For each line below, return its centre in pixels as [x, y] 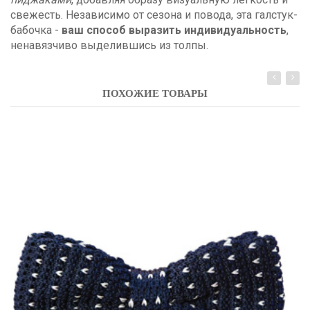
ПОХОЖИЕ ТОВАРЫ [155, 93]
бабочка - [36, 30]
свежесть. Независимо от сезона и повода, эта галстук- [154, 15]
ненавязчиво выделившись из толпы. [109, 45]
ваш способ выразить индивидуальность [174, 30]
